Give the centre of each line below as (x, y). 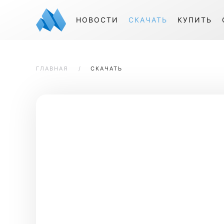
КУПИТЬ (195, 20)
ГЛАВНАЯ (52, 68)
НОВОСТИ (97, 20)
